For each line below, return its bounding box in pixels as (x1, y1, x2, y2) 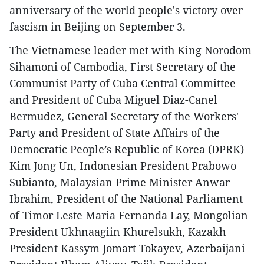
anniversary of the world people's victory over (9, 3, 243, 18)
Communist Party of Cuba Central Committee (9, 76, 236, 91)
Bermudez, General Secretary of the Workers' (9, 109, 239, 124)
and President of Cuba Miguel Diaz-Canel (9, 93, 217, 107)
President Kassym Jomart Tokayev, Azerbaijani (9, 241, 245, 256)
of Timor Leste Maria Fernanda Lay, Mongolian (9, 208, 248, 223)
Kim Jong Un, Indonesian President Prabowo (9, 159, 236, 173)
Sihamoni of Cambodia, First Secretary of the (9, 60, 236, 74)
